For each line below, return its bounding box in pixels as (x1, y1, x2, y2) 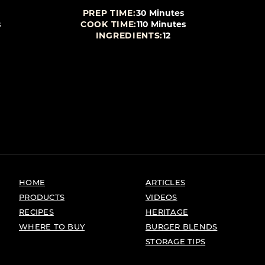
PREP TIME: (82, 7, 136, 19)
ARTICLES (146, 177, 186, 188)
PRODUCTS (19, 192, 65, 202)
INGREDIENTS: (95, 30, 163, 41)
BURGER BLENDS (146, 221, 218, 232)
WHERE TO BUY (19, 221, 85, 232)
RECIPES (19, 206, 54, 217)
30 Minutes (135, 7, 184, 19)
